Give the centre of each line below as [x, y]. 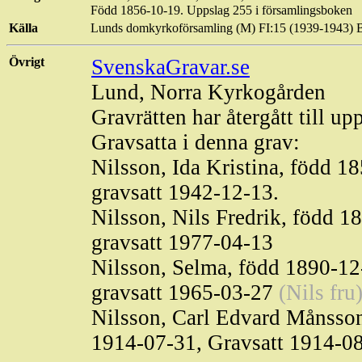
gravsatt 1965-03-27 [185, 293]
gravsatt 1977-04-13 [182, 242]
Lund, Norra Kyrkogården [208, 92]
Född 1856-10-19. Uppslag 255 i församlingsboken [221, 10]
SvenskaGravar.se [170, 67]
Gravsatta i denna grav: [196, 142]
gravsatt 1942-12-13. [185, 192]
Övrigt [27, 62]
